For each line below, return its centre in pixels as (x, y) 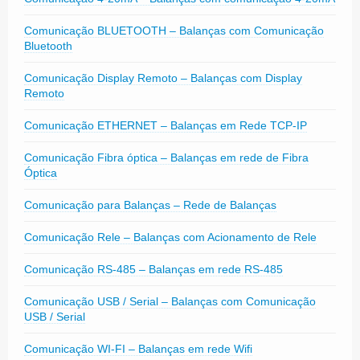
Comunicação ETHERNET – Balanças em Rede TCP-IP (166, 125)
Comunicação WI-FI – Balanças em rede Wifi (138, 348)
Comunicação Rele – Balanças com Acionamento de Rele (170, 237)
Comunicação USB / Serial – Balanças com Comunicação (170, 301)
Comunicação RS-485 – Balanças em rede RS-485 (153, 269)
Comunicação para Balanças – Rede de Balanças (150, 205)
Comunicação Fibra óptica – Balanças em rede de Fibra (166, 157)
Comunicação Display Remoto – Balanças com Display (163, 78)
